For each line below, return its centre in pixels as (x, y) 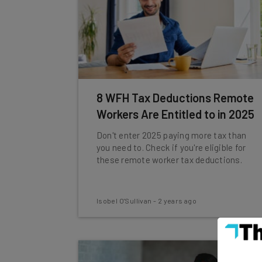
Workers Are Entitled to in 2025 (175, 114)
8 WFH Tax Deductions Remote (175, 98)
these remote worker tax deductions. (169, 160)
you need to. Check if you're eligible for (171, 147)
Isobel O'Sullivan (124, 201)
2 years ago (177, 201)
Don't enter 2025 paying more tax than (171, 135)
